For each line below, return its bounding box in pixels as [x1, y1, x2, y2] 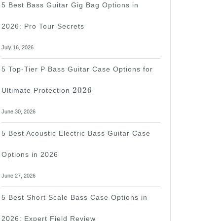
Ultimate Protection [1, 86, 73, 95]
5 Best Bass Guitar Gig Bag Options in [1, 1, 139, 9]
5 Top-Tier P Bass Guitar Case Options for [1, 65, 153, 74]
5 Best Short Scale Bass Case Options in [1, 193, 147, 202]
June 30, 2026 [1, 109, 36, 115]
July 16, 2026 [1, 44, 34, 51]
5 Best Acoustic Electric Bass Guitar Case [1, 129, 150, 138]
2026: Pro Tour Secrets [1, 22, 84, 31]
